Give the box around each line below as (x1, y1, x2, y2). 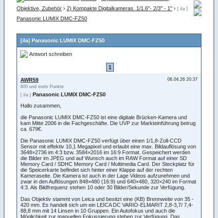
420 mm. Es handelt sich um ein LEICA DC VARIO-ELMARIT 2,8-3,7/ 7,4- (20, 201, 193, 208)
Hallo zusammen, (20, 102, 61, 109)
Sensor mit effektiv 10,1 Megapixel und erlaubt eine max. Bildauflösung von (20, 143, 196, 149)
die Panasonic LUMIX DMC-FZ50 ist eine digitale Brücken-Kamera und (20, 114, 187, 120)
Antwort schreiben (29, 51, 72, 57)
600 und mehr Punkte (20, 84, 64, 89)
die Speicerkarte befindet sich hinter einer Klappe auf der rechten (20, 166, 173, 173)
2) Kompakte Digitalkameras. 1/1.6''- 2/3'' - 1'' (67, 5, 172, 11)
